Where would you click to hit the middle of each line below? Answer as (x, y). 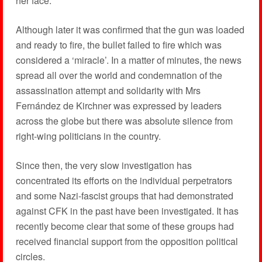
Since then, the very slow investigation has (104, 166)
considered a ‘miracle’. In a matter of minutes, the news (128, 60)
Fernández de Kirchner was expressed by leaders (118, 106)
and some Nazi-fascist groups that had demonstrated (124, 196)
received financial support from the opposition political (127, 242)
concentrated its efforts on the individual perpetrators (124, 181)
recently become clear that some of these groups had (125, 226)
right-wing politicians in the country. (88, 136)
